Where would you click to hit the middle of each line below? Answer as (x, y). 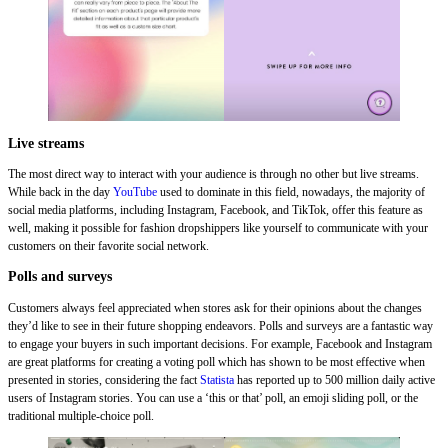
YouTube (135, 192)
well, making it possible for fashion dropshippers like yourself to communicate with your (218, 228)
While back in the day (60, 192)
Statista (217, 379)
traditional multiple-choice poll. (81, 415)
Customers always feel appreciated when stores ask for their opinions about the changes (215, 307)
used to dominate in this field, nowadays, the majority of (291, 192)
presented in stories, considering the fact (104, 379)
